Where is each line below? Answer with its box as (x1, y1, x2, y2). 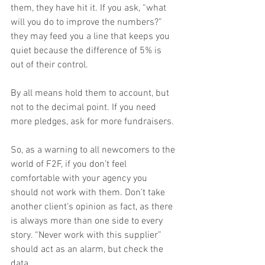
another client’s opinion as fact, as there (11, 201, 175, 214)
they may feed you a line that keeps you (11, 31, 172, 43)
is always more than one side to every (11, 215, 165, 228)
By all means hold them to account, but (11, 88, 172, 100)
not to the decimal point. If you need (11, 102, 159, 114)
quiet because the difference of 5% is (11, 45, 164, 57)
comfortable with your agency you (11, 173, 150, 185)
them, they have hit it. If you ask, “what (11, 2, 169, 15)
